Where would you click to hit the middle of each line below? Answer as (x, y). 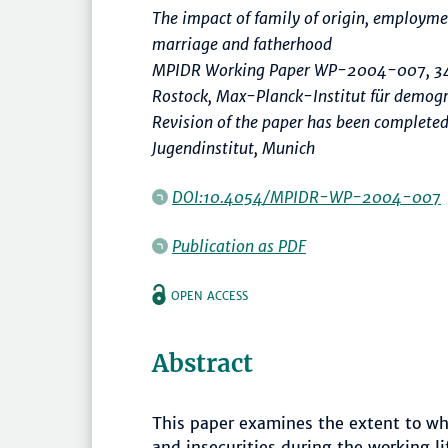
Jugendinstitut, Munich (233, 148)
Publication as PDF (239, 246)
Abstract (202, 364)
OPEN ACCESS (209, 296)
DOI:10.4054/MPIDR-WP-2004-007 (306, 197)
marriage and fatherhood (242, 44)
